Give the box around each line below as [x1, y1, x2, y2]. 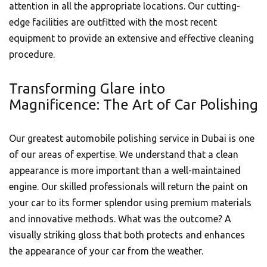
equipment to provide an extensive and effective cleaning [9, 33, 254, 44]
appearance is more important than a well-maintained [9, 165, 241, 176]
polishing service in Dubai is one [115, 133, 254, 144]
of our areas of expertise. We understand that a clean [9, 149, 238, 160]
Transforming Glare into [9, 80, 165, 97]
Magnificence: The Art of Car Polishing [9, 97, 258, 113]
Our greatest [9, 133, 63, 144]
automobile [63, 133, 115, 144]
